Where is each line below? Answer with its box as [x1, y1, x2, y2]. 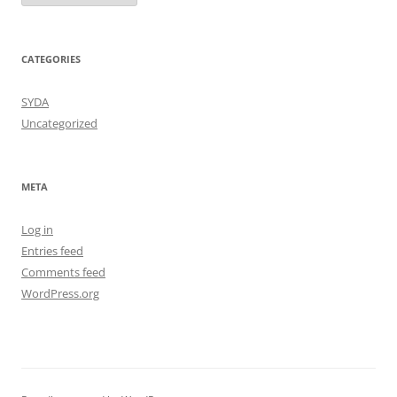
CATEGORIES [21, 52, 81, 66]
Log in [21, 222, 53, 238]
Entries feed [21, 243, 83, 260]
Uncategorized [21, 115, 97, 132]
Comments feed [21, 264, 105, 281]
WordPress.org [21, 285, 99, 302]
